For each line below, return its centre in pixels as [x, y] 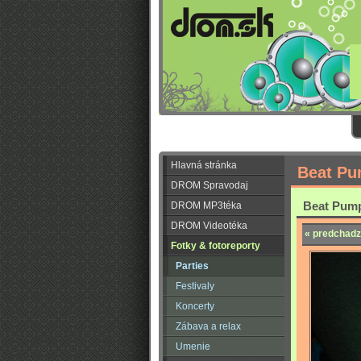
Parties [192, 266]
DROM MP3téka [206, 205]
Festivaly [195, 286]
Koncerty [195, 306]
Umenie [193, 346]
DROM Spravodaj [210, 185]
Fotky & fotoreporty [216, 246]
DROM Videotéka [209, 226]
